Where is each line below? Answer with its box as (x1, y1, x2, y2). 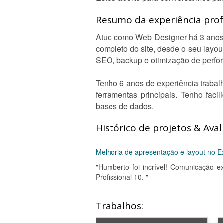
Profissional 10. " (96, 172, 148, 182)
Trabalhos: (96, 199, 143, 212)
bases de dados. (96, 100, 154, 111)
